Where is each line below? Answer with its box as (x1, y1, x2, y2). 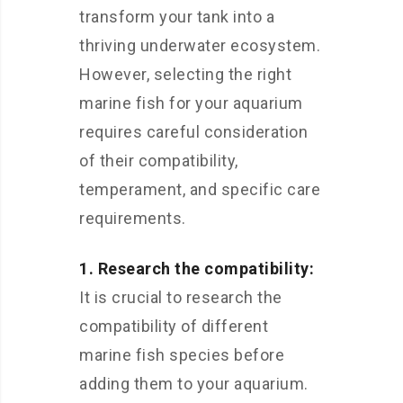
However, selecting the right (79, 64, 291, 84)
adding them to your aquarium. (79, 373, 309, 393)
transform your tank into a (79, 6, 274, 26)
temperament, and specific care (79, 179, 320, 199)
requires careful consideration (79, 121, 308, 141)
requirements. (79, 208, 186, 228)
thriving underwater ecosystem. (79, 35, 320, 55)
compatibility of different (79, 316, 268, 336)
